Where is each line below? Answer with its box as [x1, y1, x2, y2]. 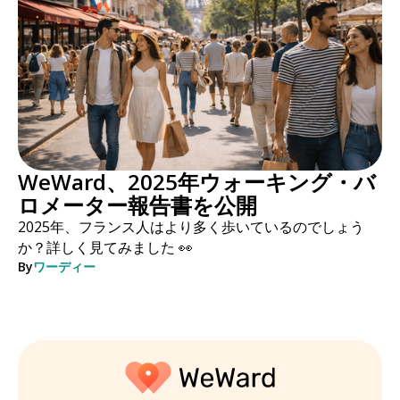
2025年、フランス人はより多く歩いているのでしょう [17, 216, 364, 237]
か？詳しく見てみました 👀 [17, 237, 193, 257]
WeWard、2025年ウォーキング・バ [17, 166, 376, 196]
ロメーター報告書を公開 [17, 189, 257, 220]
